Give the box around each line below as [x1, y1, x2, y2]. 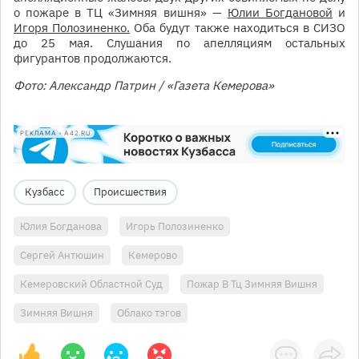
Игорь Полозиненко [126, 220, 224, 234]
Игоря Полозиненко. [14, 20, 131, 36]
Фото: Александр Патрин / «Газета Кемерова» [14, 78, 274, 94]
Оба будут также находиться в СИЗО [130, 20, 346, 36]
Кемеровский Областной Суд [20, 277, 163, 292]
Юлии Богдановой [227, 5, 333, 21]
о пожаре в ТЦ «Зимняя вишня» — [14, 5, 228, 21]
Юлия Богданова [20, 220, 102, 234]
